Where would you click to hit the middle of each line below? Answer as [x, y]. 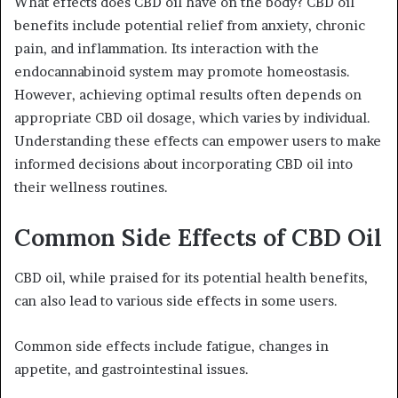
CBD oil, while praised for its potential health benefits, [191, 277]
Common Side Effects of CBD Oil [198, 238]
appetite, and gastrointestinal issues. [131, 369]
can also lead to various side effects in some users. [176, 300]
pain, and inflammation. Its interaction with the [167, 49]
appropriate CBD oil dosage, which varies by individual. [192, 118]
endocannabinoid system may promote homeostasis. [182, 72]
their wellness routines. [91, 187]
